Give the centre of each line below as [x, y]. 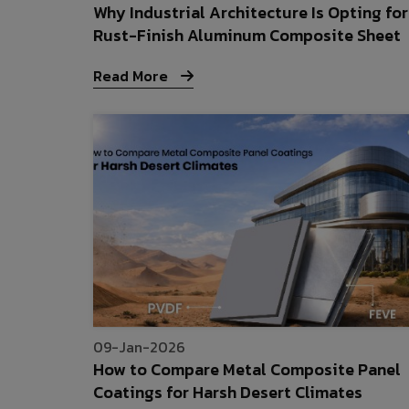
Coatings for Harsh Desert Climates [228, 393]
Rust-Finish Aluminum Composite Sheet [247, 36]
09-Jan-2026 [139, 347]
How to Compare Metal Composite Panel [247, 370]
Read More [132, 76]
